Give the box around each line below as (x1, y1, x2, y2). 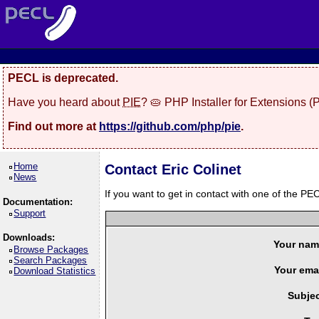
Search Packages (14, 254, 88, 266)
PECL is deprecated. (8, 72, 118, 84)
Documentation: (2, 196, 73, 207)
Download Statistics (14, 265, 96, 276)
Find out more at (8, 120, 99, 132)
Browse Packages (14, 244, 89, 255)
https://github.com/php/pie (99, 120, 241, 132)
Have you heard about (8, 95, 122, 108)
